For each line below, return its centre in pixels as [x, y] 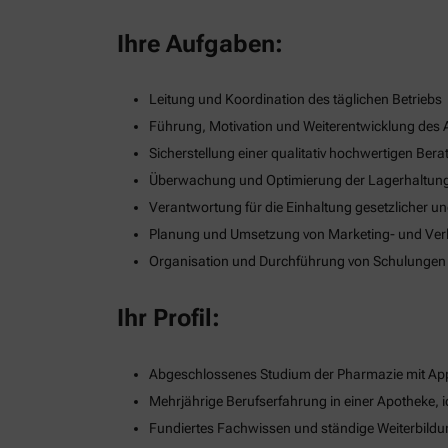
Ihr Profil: [168, 318]
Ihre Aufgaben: [200, 43]
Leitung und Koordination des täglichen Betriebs [295, 99]
